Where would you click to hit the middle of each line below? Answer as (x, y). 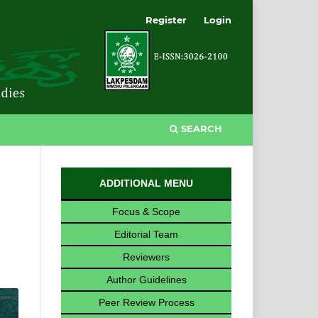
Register (166, 20)
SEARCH (200, 128)
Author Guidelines (146, 279)
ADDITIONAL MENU (146, 183)
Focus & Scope (146, 211)
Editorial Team (146, 234)
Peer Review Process (146, 302)
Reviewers (146, 257)
